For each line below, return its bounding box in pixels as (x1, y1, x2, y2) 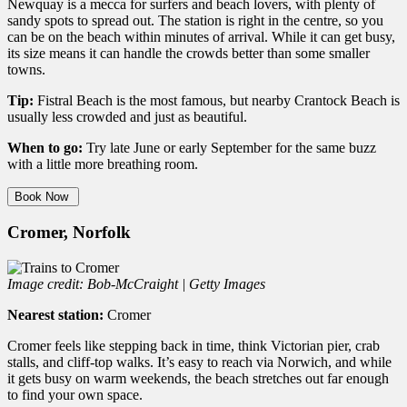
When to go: (7, 139, 83, 155)
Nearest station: (7, 307, 104, 323)
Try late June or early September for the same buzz (83, 139, 376, 155)
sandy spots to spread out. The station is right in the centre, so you (7, 12, 383, 28)
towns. (7, 61, 45, 77)
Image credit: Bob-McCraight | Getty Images (7, 276, 265, 293)
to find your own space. (7, 387, 143, 403)
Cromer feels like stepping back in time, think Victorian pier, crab (7, 338, 380, 354)
